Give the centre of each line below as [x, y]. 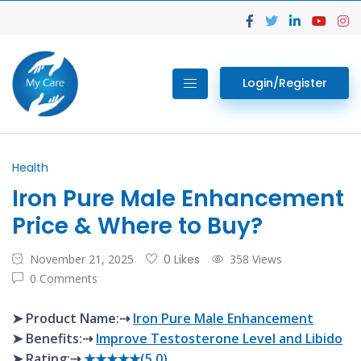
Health [30, 168]
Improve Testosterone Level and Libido [219, 338]
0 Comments [64, 278]
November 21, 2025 [82, 259]
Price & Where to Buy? [137, 226]
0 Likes [182, 259]
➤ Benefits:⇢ [54, 338]
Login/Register [284, 83]
